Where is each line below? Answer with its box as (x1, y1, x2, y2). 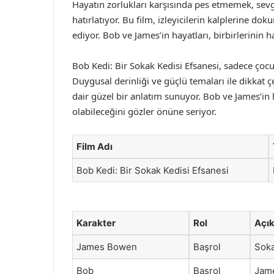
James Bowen (76, 241, 137, 253)
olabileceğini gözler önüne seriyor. (72, 105, 217, 117)
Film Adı (76, 140, 113, 152)
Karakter (76, 217, 116, 229)
